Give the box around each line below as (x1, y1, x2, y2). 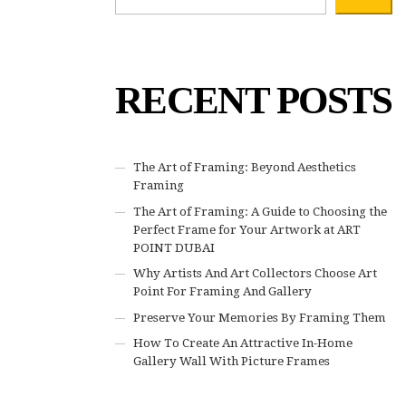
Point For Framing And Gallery (133, 285, 313, 299)
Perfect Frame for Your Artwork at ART (133, 222, 362, 237)
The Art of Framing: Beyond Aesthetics (133, 160, 357, 175)
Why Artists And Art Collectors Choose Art (133, 266, 378, 281)
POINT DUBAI (133, 240, 216, 255)
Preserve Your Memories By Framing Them (133, 310, 387, 324)
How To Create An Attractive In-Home (133, 336, 353, 351)
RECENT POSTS (115, 78, 392, 121)
